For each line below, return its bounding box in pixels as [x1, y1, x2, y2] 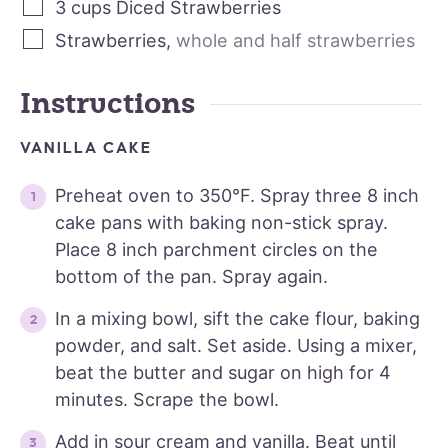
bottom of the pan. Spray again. [55, 266, 328, 288]
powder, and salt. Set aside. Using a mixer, [55, 335, 417, 357]
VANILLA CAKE [20, 139, 153, 157]
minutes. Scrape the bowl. [55, 389, 279, 411]
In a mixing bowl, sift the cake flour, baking [55, 308, 420, 330]
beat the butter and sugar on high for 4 [55, 362, 391, 384]
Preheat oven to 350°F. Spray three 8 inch [55, 185, 419, 207]
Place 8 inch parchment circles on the [55, 239, 378, 261]
